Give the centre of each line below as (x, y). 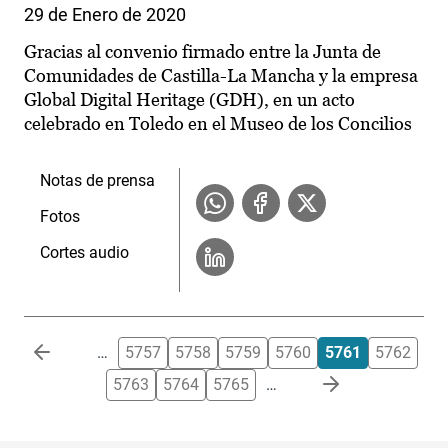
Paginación (63, 348)
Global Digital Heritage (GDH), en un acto (189, 100)
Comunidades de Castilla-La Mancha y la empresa (221, 76)
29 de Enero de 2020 (105, 15)
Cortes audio (84, 253)
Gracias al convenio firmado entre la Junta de (202, 52)
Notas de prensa (97, 181)
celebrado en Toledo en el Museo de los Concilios (218, 124)
